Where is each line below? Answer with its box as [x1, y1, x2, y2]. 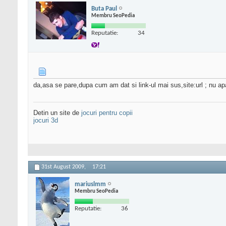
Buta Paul [91, 5, 117, 12]
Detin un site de [33, 109, 81, 117]
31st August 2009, [41, 164, 87, 171]
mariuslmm [75, 181, 106, 188]
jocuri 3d [33, 117, 58, 125]
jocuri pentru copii [81, 109, 133, 117]
